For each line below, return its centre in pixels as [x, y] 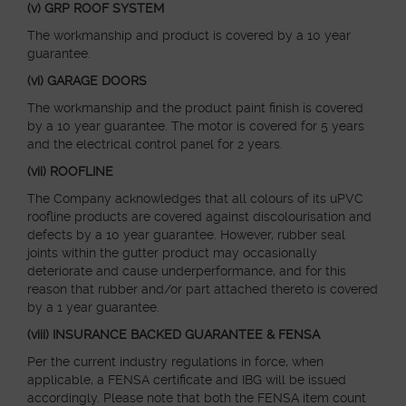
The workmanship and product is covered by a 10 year [189, 35]
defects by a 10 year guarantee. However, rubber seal [186, 235]
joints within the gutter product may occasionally [172, 253]
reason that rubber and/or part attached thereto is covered [203, 289]
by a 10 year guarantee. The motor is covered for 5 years [196, 126]
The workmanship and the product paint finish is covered [195, 108]
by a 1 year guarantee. [93, 307]
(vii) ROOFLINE [70, 171]
